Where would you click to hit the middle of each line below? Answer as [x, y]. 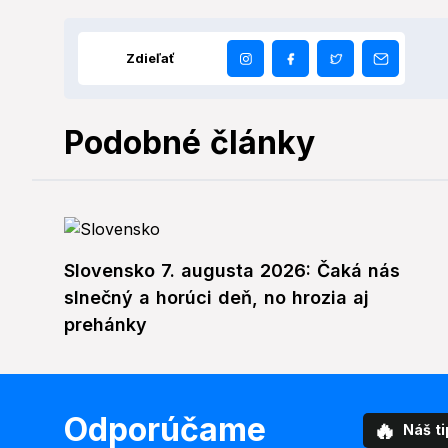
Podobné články [189, 143]
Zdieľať [150, 58]
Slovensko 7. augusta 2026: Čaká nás [232, 271]
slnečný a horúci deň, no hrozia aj [216, 298]
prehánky [105, 325]
